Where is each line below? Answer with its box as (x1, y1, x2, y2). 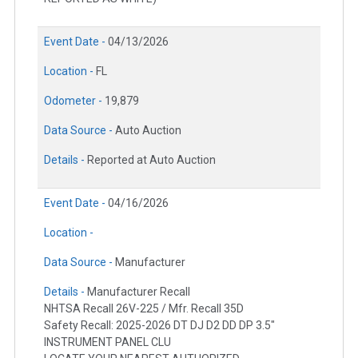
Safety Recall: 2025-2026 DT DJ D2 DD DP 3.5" (44, 319, 275, 332)
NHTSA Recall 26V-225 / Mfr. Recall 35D (44, 302, 244, 316)
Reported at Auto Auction (87, 153, 216, 167)
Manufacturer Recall (87, 285, 190, 299)
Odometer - (44, 94, 105, 108)
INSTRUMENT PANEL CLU (44, 336, 171, 349)
